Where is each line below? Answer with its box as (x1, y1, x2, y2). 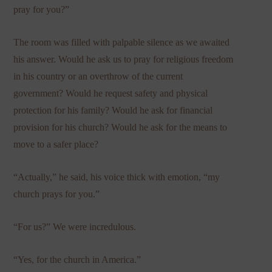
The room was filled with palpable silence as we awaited (13, 36, 230, 47)
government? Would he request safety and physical (13, 87, 208, 98)
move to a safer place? (13, 138, 99, 149)
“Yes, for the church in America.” (13, 254, 141, 265)
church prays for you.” (13, 188, 100, 199)
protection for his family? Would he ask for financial (13, 104, 213, 115)
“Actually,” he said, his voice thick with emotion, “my (13, 171, 220, 182)
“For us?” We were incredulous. (13, 221, 137, 232)
